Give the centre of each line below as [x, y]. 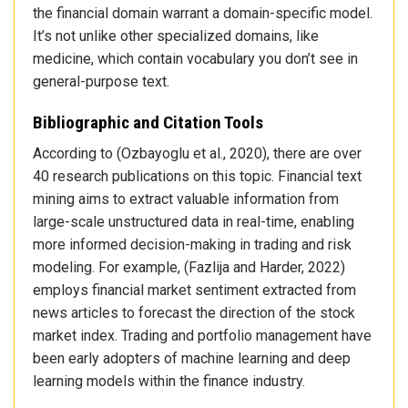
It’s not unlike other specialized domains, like [176, 36]
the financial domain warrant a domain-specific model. [203, 14]
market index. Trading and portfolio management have [202, 336]
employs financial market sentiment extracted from [194, 291]
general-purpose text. [101, 82]
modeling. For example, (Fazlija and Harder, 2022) [189, 268]
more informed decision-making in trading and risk [192, 245]
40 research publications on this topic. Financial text [197, 177]
